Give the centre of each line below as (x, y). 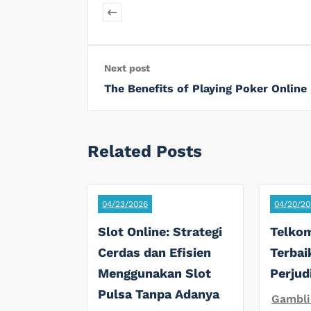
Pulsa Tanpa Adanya (159, 294)
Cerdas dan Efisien (154, 252)
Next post (127, 68)
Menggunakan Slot (154, 273)
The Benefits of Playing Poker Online (205, 88)
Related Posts (145, 151)
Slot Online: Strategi (160, 231)
